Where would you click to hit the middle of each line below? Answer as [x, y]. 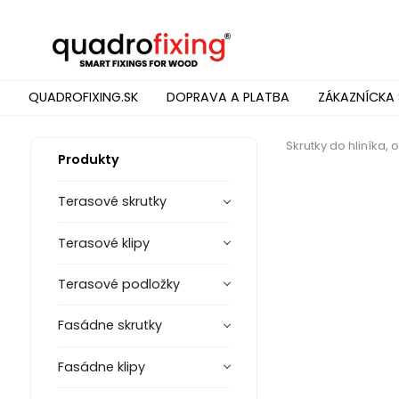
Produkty [88, 159]
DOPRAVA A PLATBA [228, 97]
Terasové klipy [103, 243]
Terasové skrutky [112, 202]
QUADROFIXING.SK [83, 97]
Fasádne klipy [101, 366]
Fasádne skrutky [110, 326]
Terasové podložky [118, 284]
